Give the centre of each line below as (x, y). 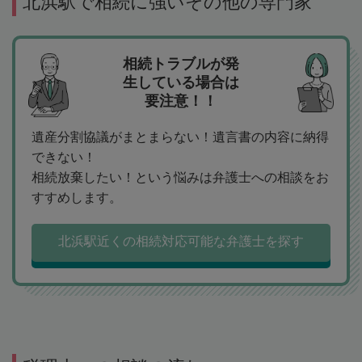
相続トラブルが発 (181, 64)
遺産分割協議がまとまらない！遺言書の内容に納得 (180, 137)
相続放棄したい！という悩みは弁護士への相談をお (180, 178)
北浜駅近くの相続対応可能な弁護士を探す (181, 242)
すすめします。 (77, 198)
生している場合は (181, 83)
